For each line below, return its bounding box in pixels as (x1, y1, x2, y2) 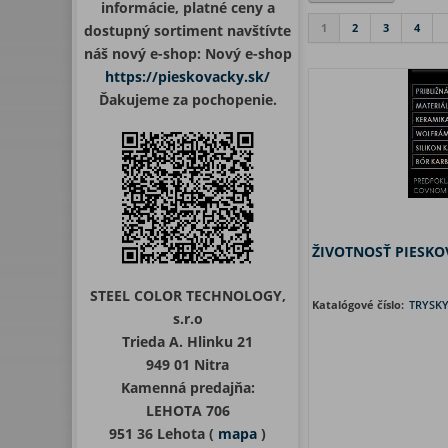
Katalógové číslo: (312, 297, 407, 312)
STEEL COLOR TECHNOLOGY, (89, 286, 286, 305)
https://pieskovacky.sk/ (105, 67, 270, 86)
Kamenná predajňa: (120, 378, 255, 397)
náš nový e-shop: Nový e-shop (83, 44, 292, 63)
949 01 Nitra (146, 355, 229, 374)
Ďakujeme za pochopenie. (98, 90, 277, 109)
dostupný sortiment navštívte (84, 21, 291, 40)
